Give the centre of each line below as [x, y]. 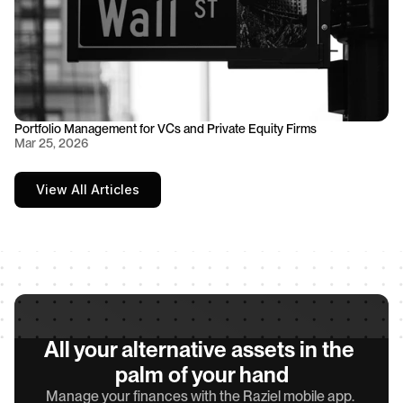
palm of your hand [201, 375]
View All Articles [88, 189]
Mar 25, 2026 [51, 143]
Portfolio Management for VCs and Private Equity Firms [166, 129]
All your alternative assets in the [199, 349]
